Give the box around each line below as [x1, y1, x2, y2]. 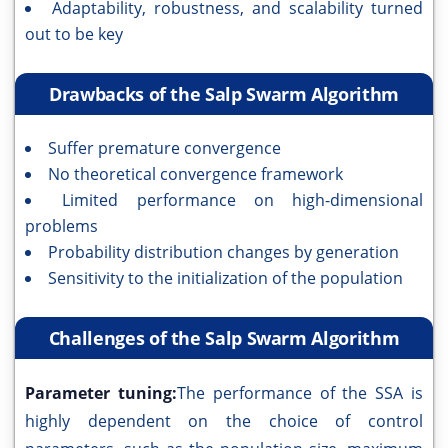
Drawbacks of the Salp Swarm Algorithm [49, 82, 399, 107]
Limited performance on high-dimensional [62, 189, 423, 212]
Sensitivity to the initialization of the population [48, 267, 403, 290]
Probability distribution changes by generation [48, 241, 399, 264]
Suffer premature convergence [48, 137, 281, 160]
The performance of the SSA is [176, 382, 424, 405]
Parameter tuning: [25, 382, 177, 405]
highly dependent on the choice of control [25, 410, 423, 433]
